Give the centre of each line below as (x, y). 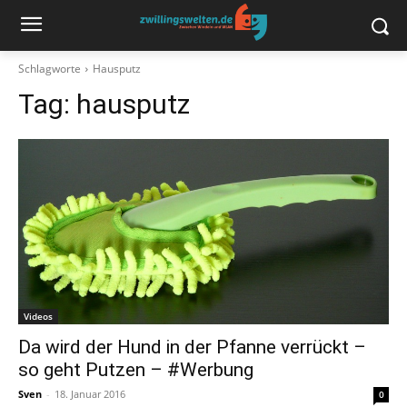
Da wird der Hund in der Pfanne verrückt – (192, 347)
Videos (38, 316)
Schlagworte (50, 69)
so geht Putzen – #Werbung (136, 370)
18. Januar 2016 (90, 394)
